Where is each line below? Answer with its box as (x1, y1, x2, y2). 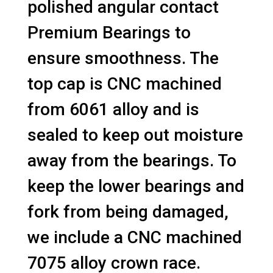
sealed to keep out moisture (27, 125, 243, 145)
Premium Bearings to (27, 23, 191, 43)
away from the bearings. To (27, 151, 236, 171)
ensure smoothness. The (27, 48, 219, 68)
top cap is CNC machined (27, 74, 222, 94)
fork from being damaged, (27, 202, 229, 222)
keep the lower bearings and (27, 176, 244, 196)
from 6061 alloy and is (27, 99, 199, 119)
